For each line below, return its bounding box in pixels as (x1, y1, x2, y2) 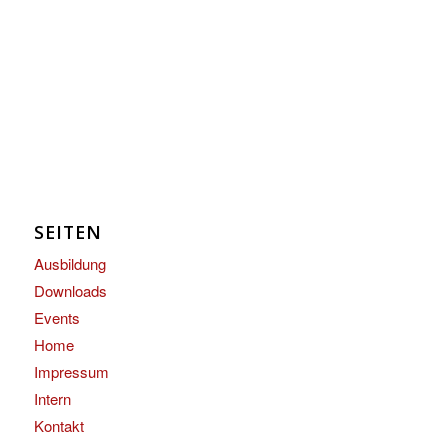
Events (33, 307, 80, 329)
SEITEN (33, 220, 102, 245)
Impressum (33, 361, 109, 383)
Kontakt (33, 415, 84, 437)
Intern (33, 388, 71, 410)
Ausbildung (33, 253, 106, 275)
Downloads (33, 280, 107, 302)
